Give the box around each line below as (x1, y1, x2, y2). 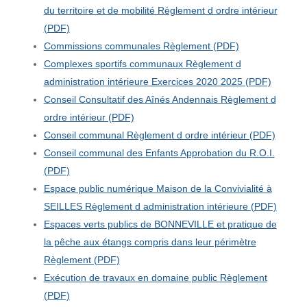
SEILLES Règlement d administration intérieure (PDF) (43, 200, 277, 212)
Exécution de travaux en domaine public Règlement (43, 271, 267, 283)
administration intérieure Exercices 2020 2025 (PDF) (43, 75, 271, 87)
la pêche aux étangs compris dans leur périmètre (43, 236, 256, 247)
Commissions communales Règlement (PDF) (43, 40, 239, 51)
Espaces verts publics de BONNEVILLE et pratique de (43, 218, 277, 230)
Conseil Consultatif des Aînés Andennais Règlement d (43, 93, 276, 105)
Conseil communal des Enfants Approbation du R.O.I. (43, 147, 275, 158)
